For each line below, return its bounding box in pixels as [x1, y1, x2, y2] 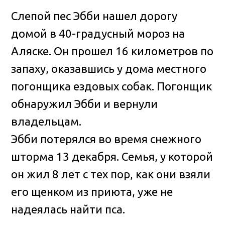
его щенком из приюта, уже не [11, 185, 173, 198]
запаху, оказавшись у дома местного [11, 62, 207, 75]
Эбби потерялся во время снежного [11, 132, 202, 145]
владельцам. [11, 115, 82, 128]
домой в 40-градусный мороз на [11, 27, 185, 40]
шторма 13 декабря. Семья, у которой [11, 150, 213, 163]
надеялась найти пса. [11, 202, 126, 215]
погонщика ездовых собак [11, 79, 152, 92]
